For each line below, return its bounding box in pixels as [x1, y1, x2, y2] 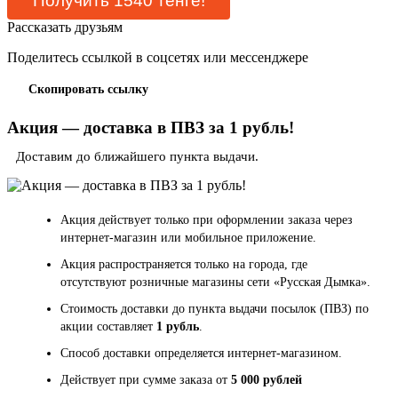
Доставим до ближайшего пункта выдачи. [16, 148, 259, 163]
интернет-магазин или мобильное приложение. [60, 230, 320, 244]
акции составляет [60, 319, 156, 333]
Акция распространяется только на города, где [60, 257, 307, 271]
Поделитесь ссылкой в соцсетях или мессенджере [7, 49, 308, 65]
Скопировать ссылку [28, 82, 148, 96]
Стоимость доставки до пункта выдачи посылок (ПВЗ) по [60, 301, 369, 315]
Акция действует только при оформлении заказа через [60, 212, 353, 227]
